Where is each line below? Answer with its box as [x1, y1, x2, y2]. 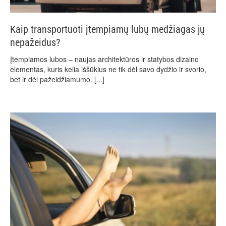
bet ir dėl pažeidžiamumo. [10, 74, 94, 84]
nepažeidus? [10, 36, 60, 48]
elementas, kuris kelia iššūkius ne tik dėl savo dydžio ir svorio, [10, 64, 206, 74]
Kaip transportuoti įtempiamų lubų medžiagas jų [10, 23, 205, 35]
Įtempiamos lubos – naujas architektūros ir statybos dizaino [10, 54, 199, 64]
